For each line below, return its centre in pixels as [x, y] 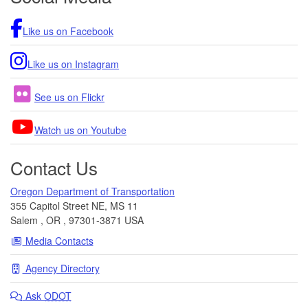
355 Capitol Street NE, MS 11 [74, 205]
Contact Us [54, 167]
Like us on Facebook [68, 31]
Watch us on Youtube [80, 130]
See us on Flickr [69, 97]
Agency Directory [61, 268]
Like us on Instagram [73, 64]
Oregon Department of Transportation [92, 191]
